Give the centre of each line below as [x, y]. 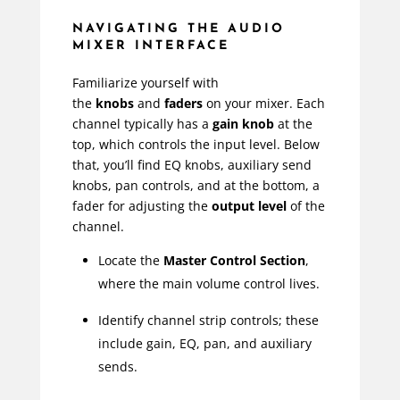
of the [305, 206]
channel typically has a [142, 124]
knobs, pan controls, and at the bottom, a [196, 186]
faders [183, 104]
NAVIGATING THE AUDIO [178, 29]
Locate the [130, 261]
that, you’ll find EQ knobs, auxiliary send [192, 165]
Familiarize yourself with [145, 83]
